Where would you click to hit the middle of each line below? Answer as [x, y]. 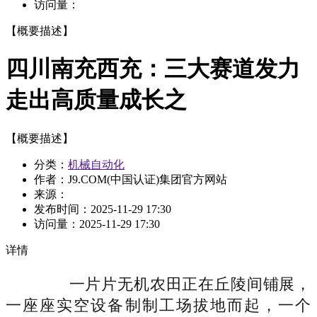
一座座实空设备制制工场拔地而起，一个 [158, 305]
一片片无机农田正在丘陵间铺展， [174, 284]
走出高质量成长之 [96, 100]
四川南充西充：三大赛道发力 [153, 69]
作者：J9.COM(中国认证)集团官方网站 [131, 179]
